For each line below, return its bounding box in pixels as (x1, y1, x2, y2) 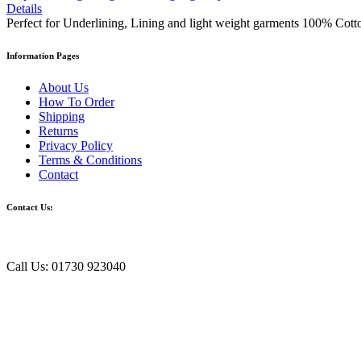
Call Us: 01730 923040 (6, 259, 126, 273)
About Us (39, 80, 89, 94)
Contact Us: (6, 201, 53, 212)
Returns (39, 123, 78, 138)
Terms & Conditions (39, 152, 142, 167)
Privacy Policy (39, 138, 113, 152)
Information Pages (6, 50, 79, 60)
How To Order (39, 94, 114, 109)
